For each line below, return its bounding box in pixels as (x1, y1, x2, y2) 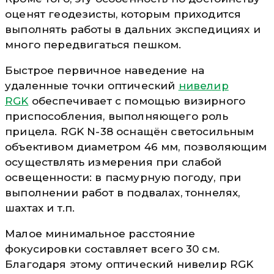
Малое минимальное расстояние (5, 227, 195, 240)
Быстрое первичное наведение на (5, 64, 205, 76)
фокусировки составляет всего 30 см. (5, 242, 220, 255)
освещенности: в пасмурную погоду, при (5, 171, 242, 183)
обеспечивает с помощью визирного (28, 94, 246, 107)
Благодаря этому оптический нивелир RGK (5, 257, 254, 270)
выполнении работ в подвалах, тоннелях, (5, 186, 240, 199)
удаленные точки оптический (5, 79, 179, 92)
